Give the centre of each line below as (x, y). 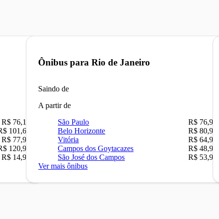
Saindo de (54, 89)
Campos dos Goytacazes (96, 149)
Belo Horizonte (82, 131)
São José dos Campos (91, 157)
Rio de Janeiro (121, 62)
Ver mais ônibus (63, 166)
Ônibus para (65, 62)
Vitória (68, 140)
